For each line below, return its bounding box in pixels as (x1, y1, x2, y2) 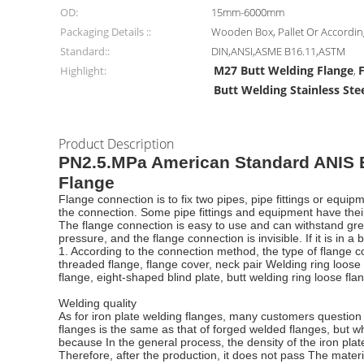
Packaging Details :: (60, 24, 151, 39)
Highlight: (60, 63, 106, 78)
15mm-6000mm (211, 5, 285, 19)
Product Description (58, 135, 174, 153)
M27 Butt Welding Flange (214, 63, 354, 78)
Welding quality (58, 297, 136, 310)
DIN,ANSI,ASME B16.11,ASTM (211, 44, 346, 58)
